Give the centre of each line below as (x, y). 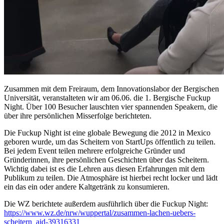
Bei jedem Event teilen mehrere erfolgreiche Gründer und (94, 150)
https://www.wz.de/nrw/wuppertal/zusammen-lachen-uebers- (100, 212)
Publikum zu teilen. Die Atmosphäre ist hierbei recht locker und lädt (111, 177)
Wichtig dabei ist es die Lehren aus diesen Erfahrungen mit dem (104, 168)
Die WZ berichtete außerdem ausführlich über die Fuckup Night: (106, 203)
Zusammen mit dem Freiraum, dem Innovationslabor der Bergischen (111, 88)
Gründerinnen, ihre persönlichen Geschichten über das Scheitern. (106, 159)
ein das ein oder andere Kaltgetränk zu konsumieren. (87, 186)
